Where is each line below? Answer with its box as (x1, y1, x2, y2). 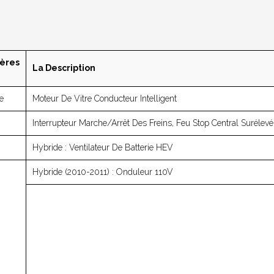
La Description (32, 62, 95, 73)
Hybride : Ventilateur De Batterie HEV (32, 142, 173, 152)
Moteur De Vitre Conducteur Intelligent (32, 93, 177, 103)
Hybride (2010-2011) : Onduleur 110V (32, 166, 173, 177)
